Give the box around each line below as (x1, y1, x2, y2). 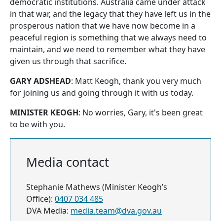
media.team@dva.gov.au (71, 205, 162, 216)
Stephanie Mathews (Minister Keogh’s (26, 182, 167, 192)
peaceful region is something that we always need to (10, 32, 207, 43)
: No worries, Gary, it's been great (78, 107, 203, 118)
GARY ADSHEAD (10, 75, 71, 86)
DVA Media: (26, 205, 71, 216)
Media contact (26, 153, 109, 170)
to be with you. (10, 119, 65, 130)
